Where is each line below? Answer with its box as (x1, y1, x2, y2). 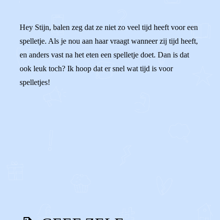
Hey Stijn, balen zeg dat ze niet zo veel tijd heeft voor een (20, 23, 198, 31)
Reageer (43, 158, 69, 166)
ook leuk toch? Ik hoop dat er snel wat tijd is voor (20, 64, 173, 73)
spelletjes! (20, 78, 50, 86)
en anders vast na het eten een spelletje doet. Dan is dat (20, 51, 189, 59)
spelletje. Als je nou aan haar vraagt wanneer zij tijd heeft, (20, 37, 198, 45)
